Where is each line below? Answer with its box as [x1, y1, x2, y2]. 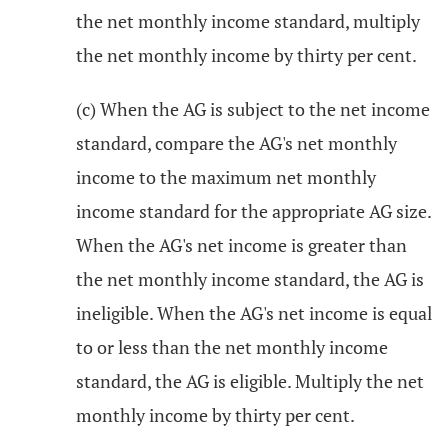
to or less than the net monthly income [76, 335, 388, 359]
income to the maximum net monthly [76, 165, 376, 189]
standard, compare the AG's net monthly [76, 131, 397, 155]
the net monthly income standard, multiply [76, 9, 420, 33]
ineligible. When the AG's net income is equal [76, 301, 432, 325]
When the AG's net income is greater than [76, 233, 407, 257]
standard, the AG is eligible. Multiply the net [76, 369, 424, 393]
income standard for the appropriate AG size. [76, 199, 431, 223]
